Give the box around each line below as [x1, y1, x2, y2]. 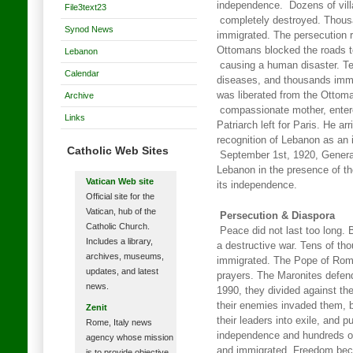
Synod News [65, 24, 113, 34]
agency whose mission [85, 333, 173, 342]
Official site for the [85, 191, 154, 201]
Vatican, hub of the [85, 206, 156, 216]
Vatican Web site [85, 176, 154, 186]
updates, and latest [85, 266, 158, 276]
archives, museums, [85, 251, 164, 261]
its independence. [217, 180, 300, 191]
